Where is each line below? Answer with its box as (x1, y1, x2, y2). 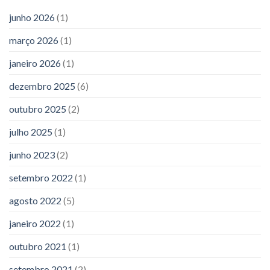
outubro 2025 (9, 102, 66, 115)
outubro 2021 (9, 240, 66, 252)
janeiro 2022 (9, 217, 61, 229)
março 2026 (9, 34, 58, 46)
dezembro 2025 (9, 80, 75, 92)
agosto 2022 (9, 194, 61, 206)
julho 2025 (9, 125, 52, 137)
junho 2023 (9, 148, 55, 160)
